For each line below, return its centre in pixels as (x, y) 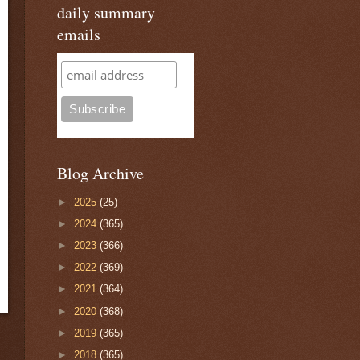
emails (79, 34)
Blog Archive (100, 173)
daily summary (106, 12)
